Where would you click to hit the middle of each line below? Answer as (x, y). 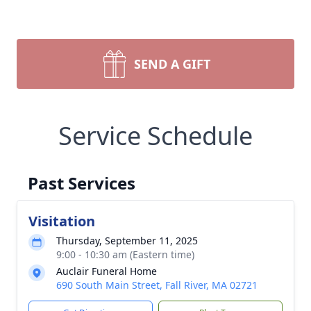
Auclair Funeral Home (107, 271)
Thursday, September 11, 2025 (127, 241)
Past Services (82, 183)
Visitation (62, 221)
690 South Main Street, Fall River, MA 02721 (157, 285)
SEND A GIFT (172, 64)
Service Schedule (155, 136)
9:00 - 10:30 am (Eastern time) (125, 254)
